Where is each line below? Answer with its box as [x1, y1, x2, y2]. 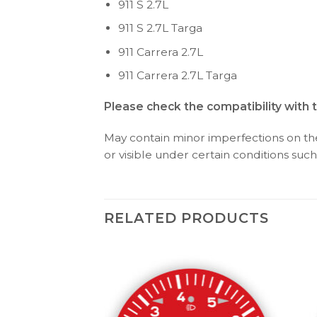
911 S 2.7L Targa [118, 21, 203, 35]
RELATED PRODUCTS [104, 209, 269, 227]
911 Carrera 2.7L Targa [118, 68, 238, 82]
